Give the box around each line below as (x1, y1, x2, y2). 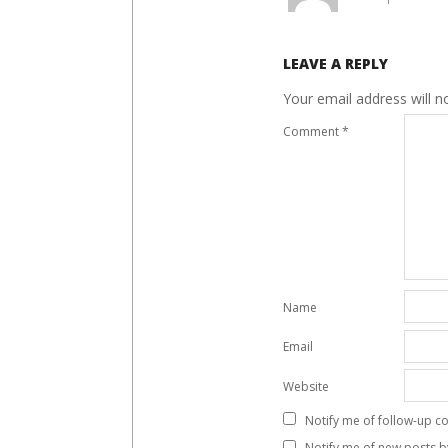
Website (282, 377, 329, 395)
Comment (282, 122, 342, 140)
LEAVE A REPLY (282, 54, 388, 74)
